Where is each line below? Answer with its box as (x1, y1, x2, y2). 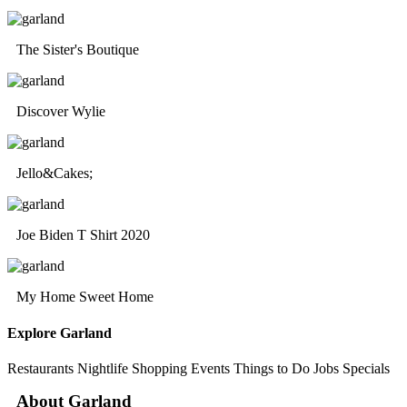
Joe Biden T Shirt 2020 (16, 227, 150, 243)
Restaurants (7, 360, 74, 376)
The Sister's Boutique (16, 42, 139, 58)
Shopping (132, 360, 187, 376)
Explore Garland (7, 324, 112, 341)
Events (191, 360, 230, 376)
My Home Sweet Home (16, 289, 154, 305)
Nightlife (77, 360, 128, 376)
